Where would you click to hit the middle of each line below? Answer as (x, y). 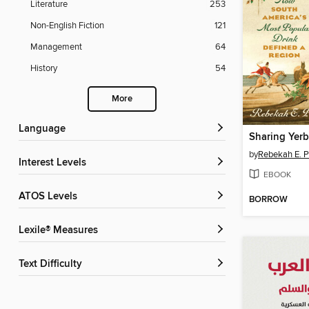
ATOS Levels (51, 197)
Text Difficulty (53, 265)
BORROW (268, 200)
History (44, 69)
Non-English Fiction (67, 26)
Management (56, 47)
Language (45, 129)
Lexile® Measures (61, 231)
